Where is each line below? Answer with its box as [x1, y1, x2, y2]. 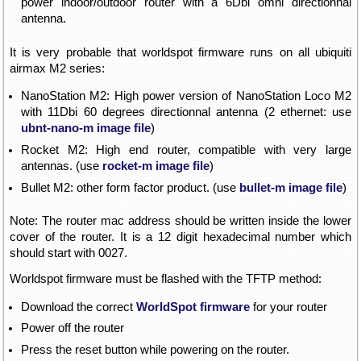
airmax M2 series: [10, 61, 105, 75]
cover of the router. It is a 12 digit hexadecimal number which [10, 230, 351, 243]
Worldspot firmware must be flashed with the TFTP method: [10, 272, 322, 285]
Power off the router [21, 322, 124, 335]
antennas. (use [21, 159, 102, 172]
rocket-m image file [102, 159, 210, 172]
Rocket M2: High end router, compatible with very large [21, 143, 351, 156]
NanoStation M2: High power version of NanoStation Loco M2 [21, 89, 351, 103]
